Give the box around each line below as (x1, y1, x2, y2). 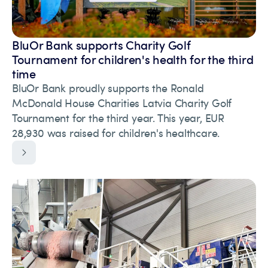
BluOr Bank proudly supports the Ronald (12, 81, 204, 95)
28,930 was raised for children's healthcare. (12, 126, 220, 140)
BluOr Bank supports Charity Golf (12, 36, 191, 53)
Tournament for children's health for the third (12, 51, 254, 68)
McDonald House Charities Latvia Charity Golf (12, 96, 232, 110)
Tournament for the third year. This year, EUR (12, 111, 224, 125)
